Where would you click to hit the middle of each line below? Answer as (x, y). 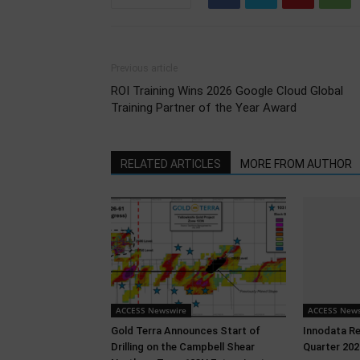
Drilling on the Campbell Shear (183, 347)
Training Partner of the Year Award (204, 108)
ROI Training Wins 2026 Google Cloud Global (227, 91)
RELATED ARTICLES (171, 164)
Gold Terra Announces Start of (186, 331)
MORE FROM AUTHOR (296, 164)
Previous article (144, 68)
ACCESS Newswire (151, 310)
